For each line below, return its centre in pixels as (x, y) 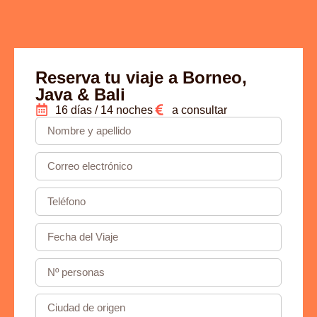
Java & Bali (80, 94)
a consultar (200, 110)
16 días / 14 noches (104, 110)
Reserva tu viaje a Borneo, (141, 77)
